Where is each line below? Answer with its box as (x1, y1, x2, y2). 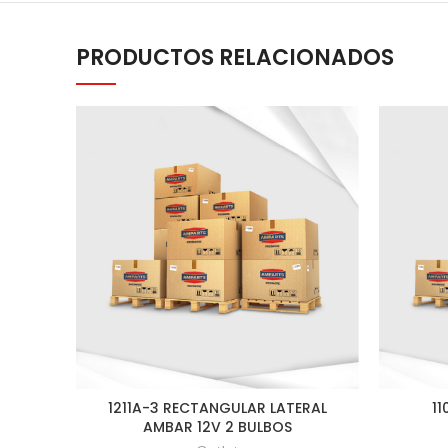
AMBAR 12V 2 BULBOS (143, 417, 292, 437)
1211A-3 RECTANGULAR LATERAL (108, 398, 327, 418)
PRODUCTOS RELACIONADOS (76, 42, 394, 73)
